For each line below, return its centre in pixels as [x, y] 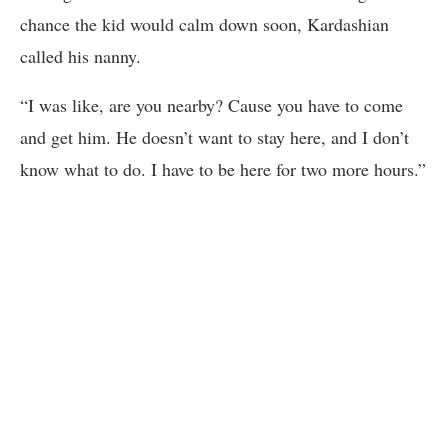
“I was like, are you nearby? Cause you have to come [211, 104]
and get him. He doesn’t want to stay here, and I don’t [214, 136]
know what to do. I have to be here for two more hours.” [223, 168]
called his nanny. [80, 55]
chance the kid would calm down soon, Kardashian [204, 23]
